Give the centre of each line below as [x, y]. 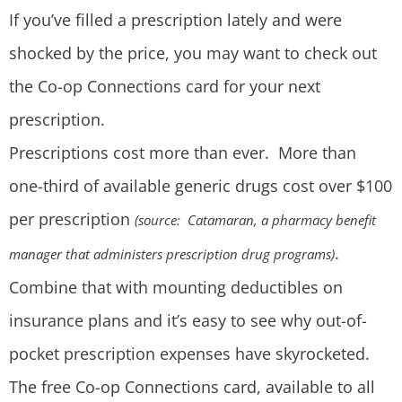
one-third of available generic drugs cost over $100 [201, 186]
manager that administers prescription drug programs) [172, 254]
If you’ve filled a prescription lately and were [175, 20]
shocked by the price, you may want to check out [193, 53]
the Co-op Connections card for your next [165, 86]
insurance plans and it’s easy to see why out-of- [188, 320]
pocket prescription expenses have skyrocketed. [189, 354]
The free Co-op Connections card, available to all [192, 387]
